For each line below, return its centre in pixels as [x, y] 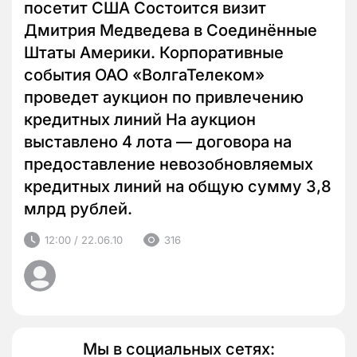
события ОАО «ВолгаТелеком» [144, 75]
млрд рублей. [78, 209]
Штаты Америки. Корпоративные [154, 53]
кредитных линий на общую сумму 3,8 [178, 187]
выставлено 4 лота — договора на [158, 142]
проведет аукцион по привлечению [164, 98]
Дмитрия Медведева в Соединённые [171, 31]
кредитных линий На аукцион [140, 120]
